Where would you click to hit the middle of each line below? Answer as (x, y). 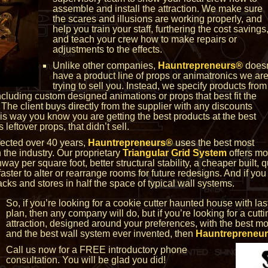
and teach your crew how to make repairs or (145, 39)
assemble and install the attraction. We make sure (158, 9)
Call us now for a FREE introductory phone (97, 250)
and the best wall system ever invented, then (101, 234)
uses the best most (214, 143)
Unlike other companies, (105, 66)
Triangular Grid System (175, 153)
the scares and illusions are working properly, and (157, 19)
